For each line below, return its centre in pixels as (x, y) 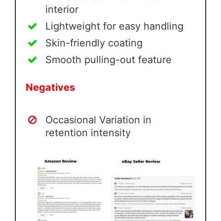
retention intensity (88, 133)
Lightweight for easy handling (114, 26)
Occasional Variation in (98, 120)
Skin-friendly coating (94, 43)
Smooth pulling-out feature (109, 60)
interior (62, 10)
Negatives (50, 88)
